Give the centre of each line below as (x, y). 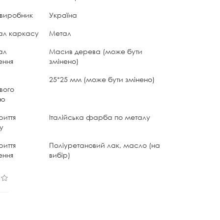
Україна (63, 15)
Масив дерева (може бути (96, 51)
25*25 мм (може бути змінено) (102, 79)
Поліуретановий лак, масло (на (105, 145)
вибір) (60, 155)
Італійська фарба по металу (100, 117)
